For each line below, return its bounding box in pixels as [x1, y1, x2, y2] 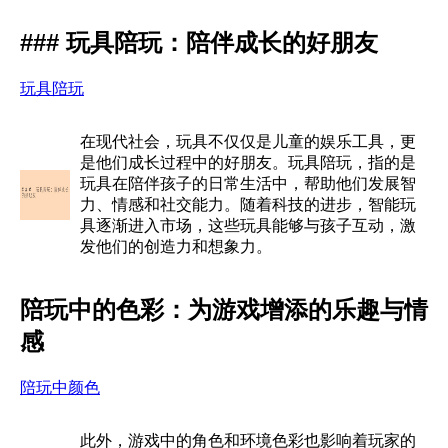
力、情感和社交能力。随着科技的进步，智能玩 [80, 195, 416, 213]
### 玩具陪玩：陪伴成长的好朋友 [20, 28, 378, 56]
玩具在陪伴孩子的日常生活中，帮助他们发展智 [80, 174, 416, 192]
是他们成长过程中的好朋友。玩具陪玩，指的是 [80, 153, 416, 171]
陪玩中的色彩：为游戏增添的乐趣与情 [20, 295, 428, 323]
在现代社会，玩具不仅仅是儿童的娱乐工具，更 [80, 132, 416, 150]
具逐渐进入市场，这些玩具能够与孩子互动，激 [80, 216, 416, 234]
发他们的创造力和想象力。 [80, 237, 272, 255]
